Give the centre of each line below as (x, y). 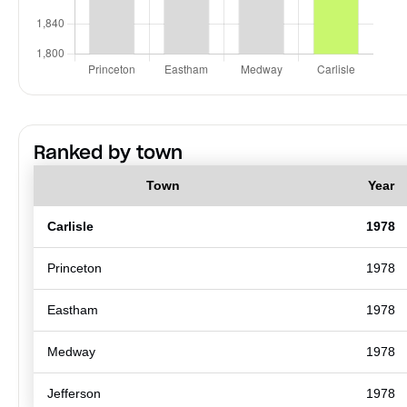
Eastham (73, 309)
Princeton (74, 268)
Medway (71, 351)
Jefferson (74, 393)
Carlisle (70, 226)
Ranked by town (108, 152)
